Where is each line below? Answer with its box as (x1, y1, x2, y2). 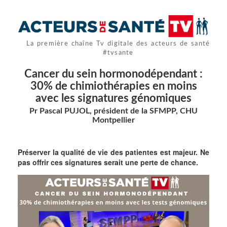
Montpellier (92, 116, 135, 125)
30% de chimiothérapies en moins (30, 81, 197, 92)
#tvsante (102, 50, 134, 57)
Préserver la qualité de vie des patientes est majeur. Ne (18, 147, 209, 158)
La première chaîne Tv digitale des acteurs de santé (26, 41, 210, 48)
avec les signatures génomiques (35, 93, 192, 104)
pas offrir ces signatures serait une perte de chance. (18, 157, 198, 168)
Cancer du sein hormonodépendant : (24, 68, 203, 80)
